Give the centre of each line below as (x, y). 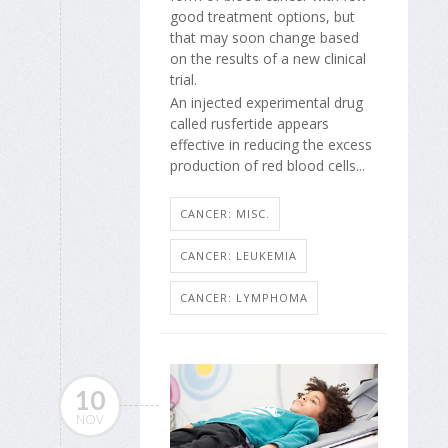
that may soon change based (264, 38)
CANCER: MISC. (225, 214)
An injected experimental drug (266, 102)
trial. (183, 80)
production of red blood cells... (267, 165)
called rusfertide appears (249, 123)
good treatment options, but (262, 17)
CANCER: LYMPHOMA (244, 298)
